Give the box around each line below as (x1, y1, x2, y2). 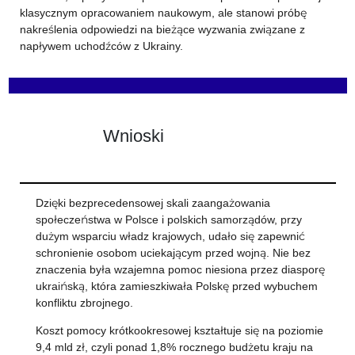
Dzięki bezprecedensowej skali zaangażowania (35, 196, 270, 210)
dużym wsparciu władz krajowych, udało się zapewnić (35, 229, 305, 243)
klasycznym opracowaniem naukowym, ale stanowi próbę (19, 6, 307, 20)
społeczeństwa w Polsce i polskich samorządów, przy (35, 212, 302, 227)
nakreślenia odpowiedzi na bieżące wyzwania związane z (19, 22, 305, 36)
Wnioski (102, 124, 164, 146)
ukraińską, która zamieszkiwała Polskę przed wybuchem (35, 279, 318, 293)
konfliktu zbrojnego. (35, 296, 133, 310)
